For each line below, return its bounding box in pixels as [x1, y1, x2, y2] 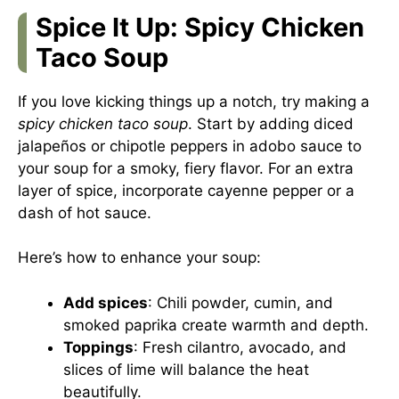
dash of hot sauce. [18, 203, 151, 222]
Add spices [63, 293, 148, 312]
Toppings [63, 338, 134, 356]
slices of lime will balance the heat [63, 360, 309, 379]
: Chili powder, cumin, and [148, 293, 333, 312]
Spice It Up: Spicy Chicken [36, 11, 364, 43]
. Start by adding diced [188, 114, 354, 133]
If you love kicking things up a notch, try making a [18, 92, 370, 110]
